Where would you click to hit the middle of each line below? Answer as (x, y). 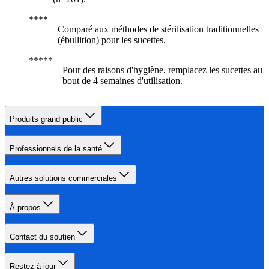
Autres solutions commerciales (63, 178)
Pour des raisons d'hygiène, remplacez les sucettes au (162, 70)
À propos (25, 208)
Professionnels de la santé (56, 149)
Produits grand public (46, 119)
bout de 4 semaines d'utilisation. (122, 81)
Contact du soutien (42, 237)
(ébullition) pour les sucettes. (112, 40)
